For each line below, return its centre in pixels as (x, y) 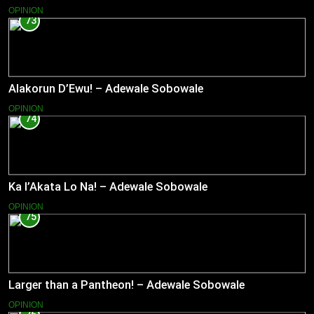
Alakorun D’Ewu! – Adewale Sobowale (106, 88)
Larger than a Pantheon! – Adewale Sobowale (127, 285)
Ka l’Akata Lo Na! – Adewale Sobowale (108, 186)
